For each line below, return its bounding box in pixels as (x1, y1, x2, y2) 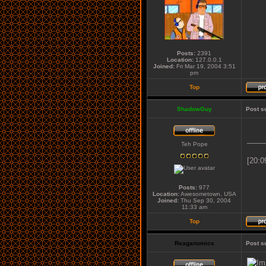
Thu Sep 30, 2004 (179, 197, 231, 204)
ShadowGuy (176, 106, 212, 112)
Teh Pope (180, 141, 208, 147)
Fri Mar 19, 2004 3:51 (174, 63, 236, 69)
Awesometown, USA (179, 191, 236, 197)
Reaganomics (174, 240, 214, 246)
